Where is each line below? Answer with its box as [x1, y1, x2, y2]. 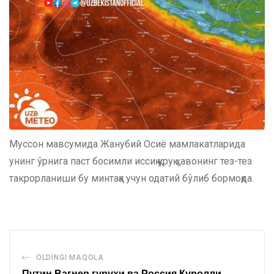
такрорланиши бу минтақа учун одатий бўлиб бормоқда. [9, 172, 254, 185]
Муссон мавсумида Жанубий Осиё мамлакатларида [9, 138, 245, 150]
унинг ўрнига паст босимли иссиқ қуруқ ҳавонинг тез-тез [9, 155, 252, 168]
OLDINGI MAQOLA [35, 253, 105, 262]
